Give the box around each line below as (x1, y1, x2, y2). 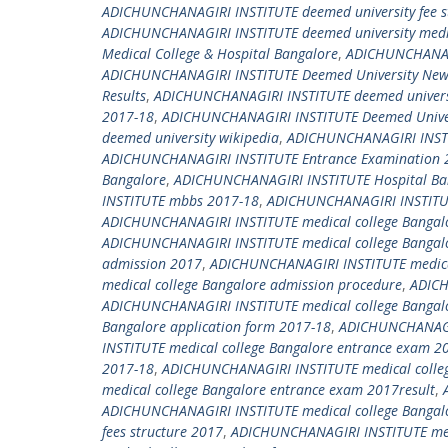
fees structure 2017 (102, 422, 223, 441)
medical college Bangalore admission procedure (102, 275, 402, 294)
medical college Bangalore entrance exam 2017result (102, 380, 435, 399)
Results (102, 86, 146, 105)
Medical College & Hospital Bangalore (102, 44, 338, 63)
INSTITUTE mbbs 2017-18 (102, 191, 259, 210)
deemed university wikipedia (102, 128, 279, 147)
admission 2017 (102, 254, 202, 273)
